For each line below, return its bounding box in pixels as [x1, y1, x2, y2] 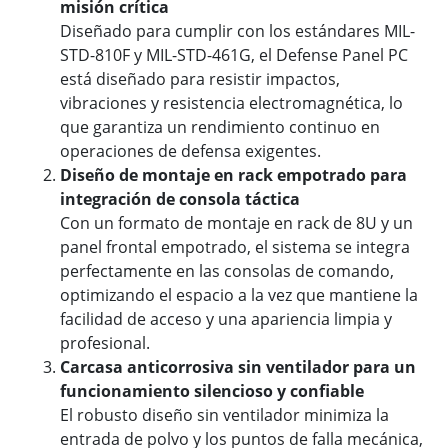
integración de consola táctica [60, 188, 300, 211]
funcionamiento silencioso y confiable [60, 380, 364, 403]
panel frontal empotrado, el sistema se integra [60, 236, 410, 259]
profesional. [60, 332, 150, 355]
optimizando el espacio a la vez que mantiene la [60, 284, 418, 307]
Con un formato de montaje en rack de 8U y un [60, 212, 413, 235]
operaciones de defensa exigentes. [60, 140, 321, 163]
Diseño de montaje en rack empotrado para [60, 164, 407, 187]
